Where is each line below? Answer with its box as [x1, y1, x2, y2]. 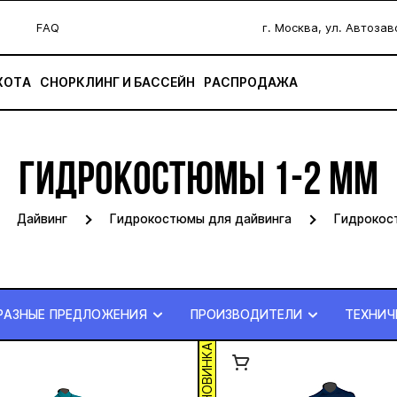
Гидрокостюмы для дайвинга [109, 211, 292, 226]
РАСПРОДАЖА [204, 74, 298, 90]
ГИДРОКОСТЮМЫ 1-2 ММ [19, 160, 378, 206]
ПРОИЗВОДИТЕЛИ [190, 307, 302, 322]
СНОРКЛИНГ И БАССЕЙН [40, 74, 195, 90]
